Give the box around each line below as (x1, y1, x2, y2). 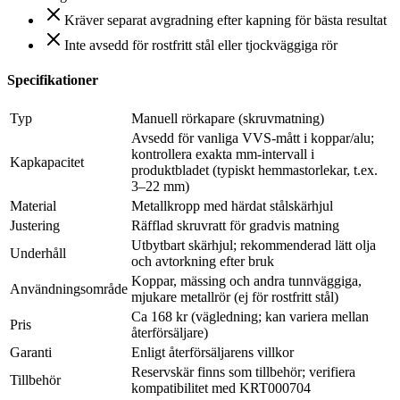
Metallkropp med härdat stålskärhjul (131, 197, 333, 213)
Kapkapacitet (10, 154, 84, 170)
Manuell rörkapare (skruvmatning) (131, 110, 324, 126)
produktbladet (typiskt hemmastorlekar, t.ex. (131, 162, 378, 178)
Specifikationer (7, 72, 98, 88)
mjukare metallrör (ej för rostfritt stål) (131, 288, 338, 304)
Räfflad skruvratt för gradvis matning (131, 217, 339, 233)
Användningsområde (10, 280, 128, 296)
